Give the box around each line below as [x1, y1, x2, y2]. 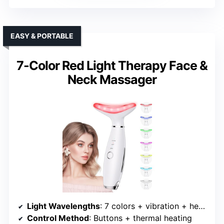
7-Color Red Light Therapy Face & [16, 57, 207, 73]
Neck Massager [67, 71, 156, 87]
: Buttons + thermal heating [89, 212, 192, 223]
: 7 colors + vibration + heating [100, 200, 198, 211]
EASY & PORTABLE [10, 31, 73, 40]
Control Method [27, 212, 89, 223]
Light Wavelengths [27, 200, 100, 211]
